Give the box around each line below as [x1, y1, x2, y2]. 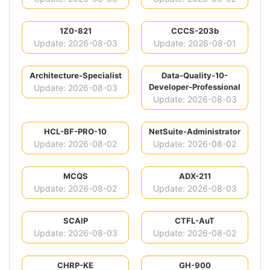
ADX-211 [178, 171, 211, 181]
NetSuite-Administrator [149, 127, 240, 137]
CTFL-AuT [175, 216, 215, 226]
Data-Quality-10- [162, 71, 228, 81]
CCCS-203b [171, 26, 219, 36]
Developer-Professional [149, 82, 240, 92]
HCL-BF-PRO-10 [44, 127, 107, 137]
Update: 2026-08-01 [153, 38, 236, 49]
